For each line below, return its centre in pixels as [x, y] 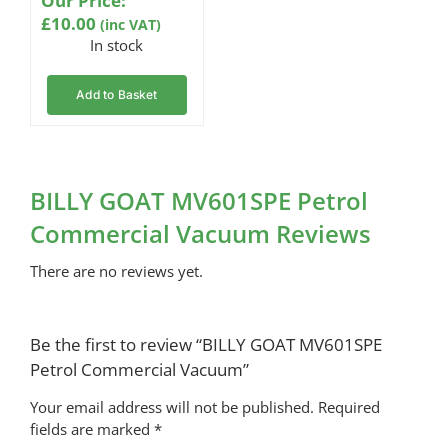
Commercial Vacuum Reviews [200, 234]
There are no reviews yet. [116, 271]
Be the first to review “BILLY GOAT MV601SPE [205, 345]
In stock [117, 45]
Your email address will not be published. [171, 407]
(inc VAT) [130, 25]
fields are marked [91, 429]
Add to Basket [117, 95]
